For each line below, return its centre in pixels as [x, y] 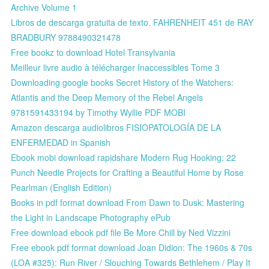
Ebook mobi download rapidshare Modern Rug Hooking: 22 [124, 157]
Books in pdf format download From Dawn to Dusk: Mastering [128, 202]
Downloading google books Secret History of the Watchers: [122, 82]
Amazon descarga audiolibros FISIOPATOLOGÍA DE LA [116, 127]
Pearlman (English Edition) [62, 187]
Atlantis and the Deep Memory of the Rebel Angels [107, 97]
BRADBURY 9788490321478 [66, 37]
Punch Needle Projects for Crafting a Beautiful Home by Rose [128, 172]
